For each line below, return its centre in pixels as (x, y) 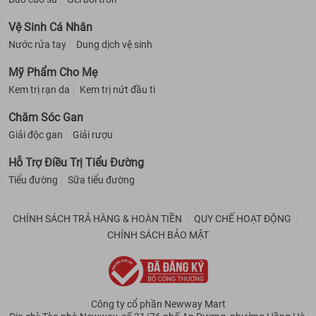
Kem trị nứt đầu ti (117, 89)
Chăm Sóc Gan (46, 117)
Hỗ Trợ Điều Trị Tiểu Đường (76, 162)
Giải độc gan (36, 134)
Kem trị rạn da (39, 89)
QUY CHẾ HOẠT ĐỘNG (243, 218)
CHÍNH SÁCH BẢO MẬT (158, 235)
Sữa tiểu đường (101, 180)
